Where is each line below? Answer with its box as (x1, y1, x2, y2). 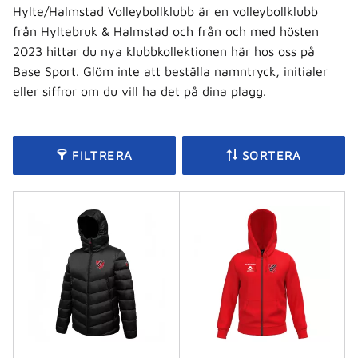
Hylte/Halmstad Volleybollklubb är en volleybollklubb (13, 3, 318, 18)
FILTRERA (72, 148, 133, 162)
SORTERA (241, 148, 302, 162)
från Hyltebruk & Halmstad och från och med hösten (13, 23, 319, 38)
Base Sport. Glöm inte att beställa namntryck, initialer (13, 63, 328, 78)
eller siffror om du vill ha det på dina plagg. (13, 83, 266, 98)
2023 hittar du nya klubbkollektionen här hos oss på (13, 43, 315, 58)
